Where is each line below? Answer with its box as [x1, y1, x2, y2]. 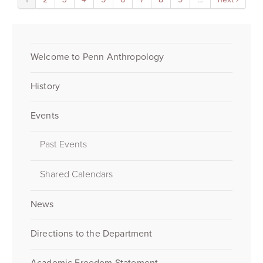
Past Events [40, 139, 87, 151]
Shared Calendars [40, 168, 113, 181]
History [31, 80, 60, 92]
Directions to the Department [31, 227, 153, 240]
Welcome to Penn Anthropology [31, 50, 164, 63]
